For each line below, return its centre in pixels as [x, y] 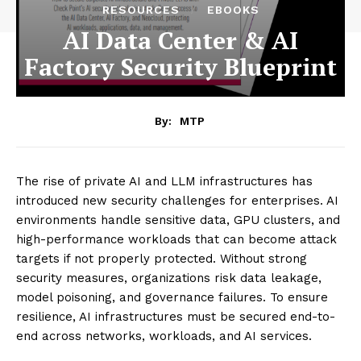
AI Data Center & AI [180, 40]
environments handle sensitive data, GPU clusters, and [178, 220]
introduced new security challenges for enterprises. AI [177, 200]
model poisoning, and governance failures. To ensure [172, 297]
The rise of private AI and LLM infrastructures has [164, 181]
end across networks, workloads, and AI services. [164, 336]
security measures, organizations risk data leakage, [169, 278]
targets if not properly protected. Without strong [162, 258]
